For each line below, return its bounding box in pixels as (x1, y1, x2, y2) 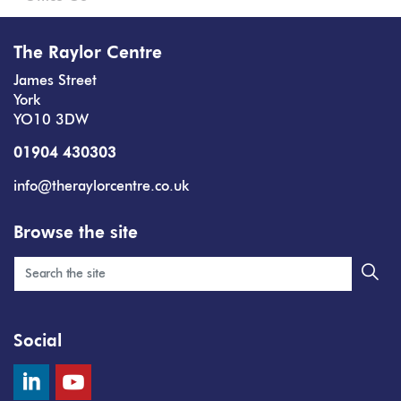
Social (13, 333, 62, 350)
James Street (13, 74, 97, 89)
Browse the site (13, 225, 138, 242)
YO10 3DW (13, 114, 89, 128)
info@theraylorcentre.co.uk (13, 180, 189, 194)
